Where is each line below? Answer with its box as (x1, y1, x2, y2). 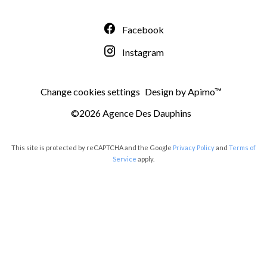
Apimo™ (188, 86, 222, 97)
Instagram (122, 46, 164, 58)
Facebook (122, 24, 164, 35)
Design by (145, 86, 188, 97)
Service (113, 155, 136, 163)
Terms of (229, 144, 256, 151)
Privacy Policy (173, 144, 215, 151)
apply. (136, 155, 154, 163)
